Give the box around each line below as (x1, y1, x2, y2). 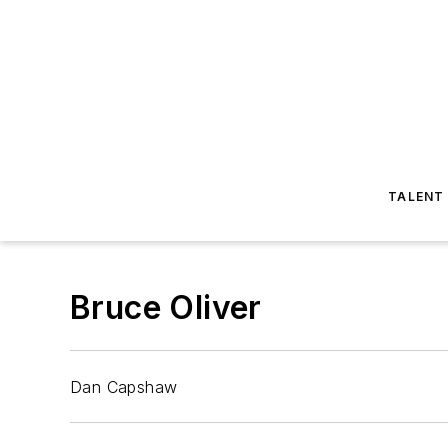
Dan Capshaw (70, 377, 178, 397)
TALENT (388, 189, 445, 204)
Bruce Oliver (70, 288, 262, 327)
